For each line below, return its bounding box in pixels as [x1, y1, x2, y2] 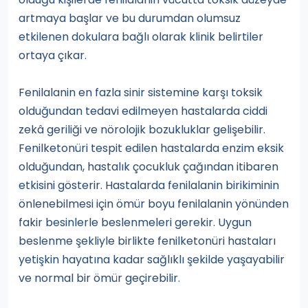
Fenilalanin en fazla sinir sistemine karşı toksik [19, 85, 263, 101]
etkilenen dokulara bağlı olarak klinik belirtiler [19, 29, 263, 45]
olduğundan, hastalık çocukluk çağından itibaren [19, 159, 278, 175]
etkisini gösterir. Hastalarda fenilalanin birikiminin [19, 177, 279, 194]
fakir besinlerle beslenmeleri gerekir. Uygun [19, 214, 252, 231]
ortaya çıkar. [19, 47, 87, 64]
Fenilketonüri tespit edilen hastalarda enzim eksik [19, 140, 284, 157]
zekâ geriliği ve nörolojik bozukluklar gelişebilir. [19, 122, 265, 138]
